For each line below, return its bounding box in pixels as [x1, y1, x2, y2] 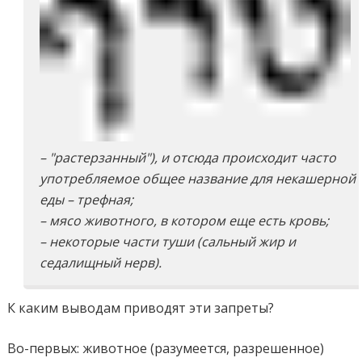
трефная [77, 190, 131, 208]
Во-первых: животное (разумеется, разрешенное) [7, 339, 325, 357]
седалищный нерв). [40, 253, 162, 271]
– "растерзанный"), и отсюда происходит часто [40, 148, 337, 166]
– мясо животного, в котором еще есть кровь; [40, 211, 330, 229]
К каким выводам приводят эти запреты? [7, 298, 275, 317]
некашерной [276, 169, 356, 187]
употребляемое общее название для [40, 169, 276, 187]
